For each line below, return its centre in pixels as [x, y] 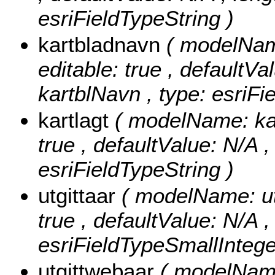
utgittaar [80, 196]
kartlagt [76, 120]
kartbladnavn [102, 45]
